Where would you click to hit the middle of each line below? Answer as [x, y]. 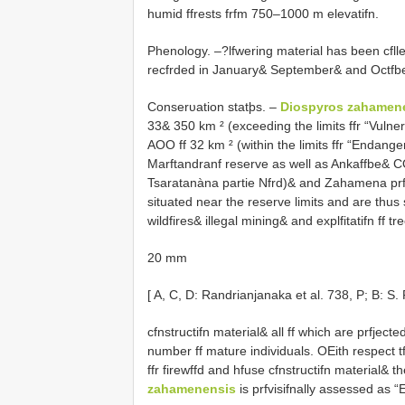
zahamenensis [192, 389]
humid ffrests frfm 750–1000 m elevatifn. [263, 14]
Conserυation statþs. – [214, 107]
